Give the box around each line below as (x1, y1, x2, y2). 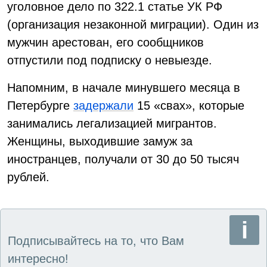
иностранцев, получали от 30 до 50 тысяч (7, 153, 239, 166)
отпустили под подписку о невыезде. (7, 54, 212, 67)
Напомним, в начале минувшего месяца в (7, 81, 240, 94)
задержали (73, 99, 133, 112)
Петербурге (7, 99, 73, 112)
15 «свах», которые (133, 99, 244, 112)
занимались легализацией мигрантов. (7, 117, 217, 130)
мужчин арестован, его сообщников (7, 36, 204, 49)
